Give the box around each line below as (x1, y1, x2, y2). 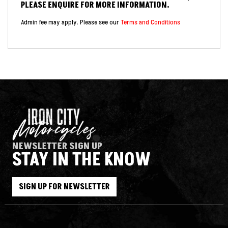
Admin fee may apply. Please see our (21, 17, 121, 27)
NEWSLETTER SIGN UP (12, 139, 102, 153)
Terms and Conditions (121, 17, 180, 27)
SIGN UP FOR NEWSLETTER (19, 181, 110, 192)
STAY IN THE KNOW (12, 147, 151, 173)
